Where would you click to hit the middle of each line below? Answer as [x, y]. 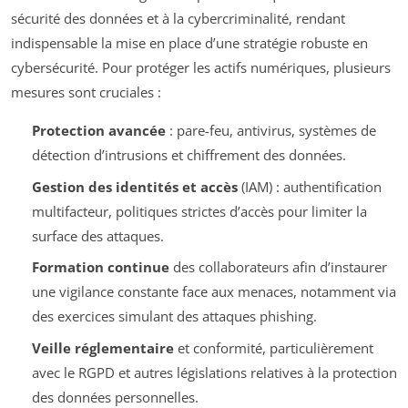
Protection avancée [98, 131]
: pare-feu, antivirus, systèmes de [270, 131]
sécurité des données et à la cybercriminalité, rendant [178, 19]
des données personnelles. [115, 397]
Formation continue [100, 267]
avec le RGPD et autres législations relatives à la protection [214, 372]
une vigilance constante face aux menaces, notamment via [214, 292]
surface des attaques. [97, 235]
